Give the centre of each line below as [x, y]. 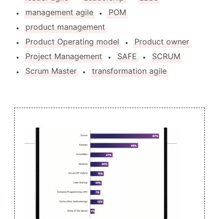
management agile [59, 13]
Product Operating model [72, 42]
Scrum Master [51, 71]
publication [54, 160]
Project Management [64, 57]
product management [65, 27]
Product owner [162, 42]
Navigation [52, 134]
